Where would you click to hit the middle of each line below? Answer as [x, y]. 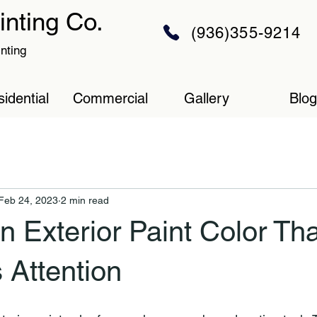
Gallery [207, 98]
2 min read [85, 200]
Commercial [110, 98]
